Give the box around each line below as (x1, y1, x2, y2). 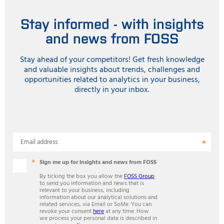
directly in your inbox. (74, 83, 149, 96)
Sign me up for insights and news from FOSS (39, 157, 156, 167)
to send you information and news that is (39, 178, 144, 188)
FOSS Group (124, 171, 154, 181)
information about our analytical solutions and (39, 192, 157, 202)
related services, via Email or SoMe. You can (39, 199, 151, 209)
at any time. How (104, 206, 149, 216)
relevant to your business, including (39, 185, 129, 195)
